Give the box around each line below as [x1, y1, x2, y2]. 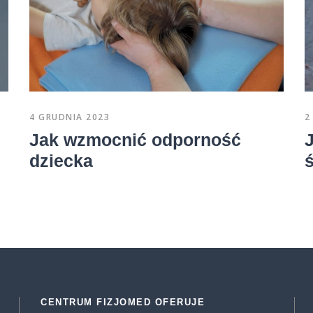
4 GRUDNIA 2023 [29, 110, 110, 123]
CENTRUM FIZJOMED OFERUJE [41, 296, 205, 307]
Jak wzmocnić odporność [29, 129, 242, 150]
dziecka [29, 150, 94, 170]
